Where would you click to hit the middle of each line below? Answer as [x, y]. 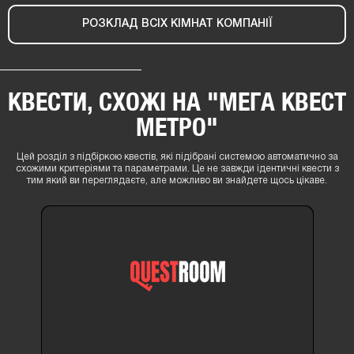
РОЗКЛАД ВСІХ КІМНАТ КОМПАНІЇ [177, 24]
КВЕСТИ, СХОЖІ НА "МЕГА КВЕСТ [177, 101]
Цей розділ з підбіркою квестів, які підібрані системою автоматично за [177, 156]
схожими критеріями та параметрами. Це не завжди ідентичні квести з [177, 168]
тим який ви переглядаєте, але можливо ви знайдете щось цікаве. [177, 180]
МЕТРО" [177, 126]
